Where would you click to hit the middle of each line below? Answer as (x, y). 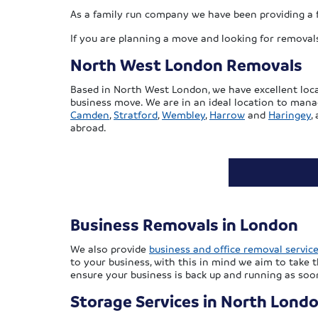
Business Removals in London (184, 225)
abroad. (88, 127)
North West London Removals (186, 65)
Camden (90, 115)
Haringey (290, 115)
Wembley (183, 115)
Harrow (227, 115)
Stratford (136, 115)
